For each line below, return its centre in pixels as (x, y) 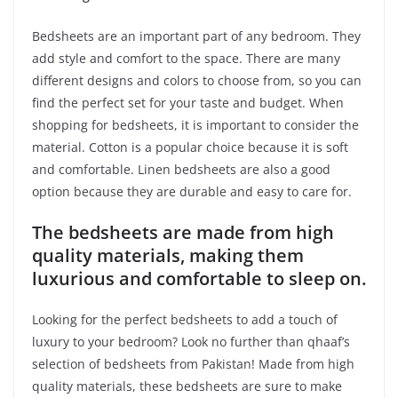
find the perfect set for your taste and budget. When (188, 102)
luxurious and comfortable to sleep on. (199, 278)
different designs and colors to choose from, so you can (197, 80)
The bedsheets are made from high (183, 232)
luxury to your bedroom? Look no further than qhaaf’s (191, 341)
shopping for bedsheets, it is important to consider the (195, 124)
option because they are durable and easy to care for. (192, 191)
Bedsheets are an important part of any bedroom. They (196, 36)
